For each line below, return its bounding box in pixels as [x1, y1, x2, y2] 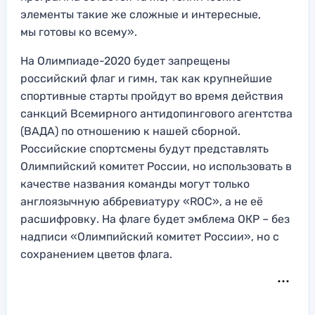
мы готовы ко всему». [20, 25, 137, 39]
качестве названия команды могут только [20, 177, 250, 191]
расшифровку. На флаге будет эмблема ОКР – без [20, 212, 290, 226]
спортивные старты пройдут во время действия [20, 89, 283, 103]
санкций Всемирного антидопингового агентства [20, 107, 292, 121]
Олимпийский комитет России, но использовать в [20, 160, 292, 174]
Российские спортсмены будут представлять [20, 142, 269, 156]
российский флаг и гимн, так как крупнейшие [20, 72, 272, 86]
